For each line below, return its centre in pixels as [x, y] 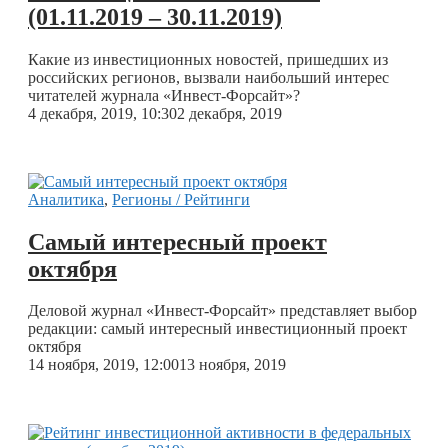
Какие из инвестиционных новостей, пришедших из [208, 59]
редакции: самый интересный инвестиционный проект [217, 329]
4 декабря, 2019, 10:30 [102, 113]
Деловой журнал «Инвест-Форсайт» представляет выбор [222, 311]
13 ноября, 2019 [232, 365]
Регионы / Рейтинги [181, 199]
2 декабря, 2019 [229, 113]
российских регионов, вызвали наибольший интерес [208, 77]
